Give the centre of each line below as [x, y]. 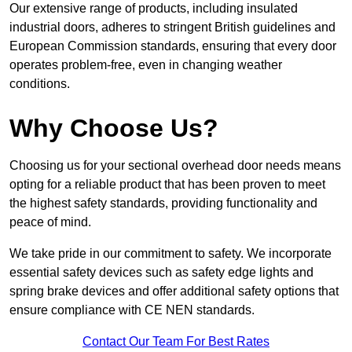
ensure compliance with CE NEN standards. [132, 310]
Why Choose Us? [114, 128]
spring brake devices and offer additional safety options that [174, 291]
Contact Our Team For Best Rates [176, 342]
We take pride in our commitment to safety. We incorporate [170, 254]
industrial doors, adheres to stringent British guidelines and [172, 27]
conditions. [40, 84]
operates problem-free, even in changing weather [146, 65]
